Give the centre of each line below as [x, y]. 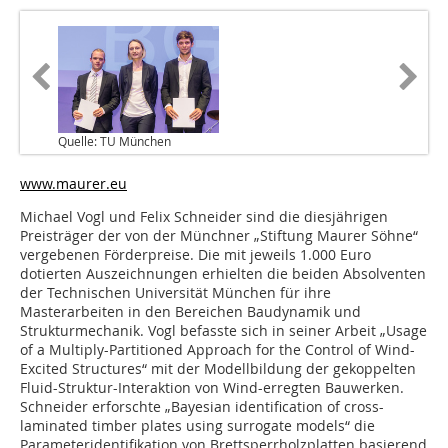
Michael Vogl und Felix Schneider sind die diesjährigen [204, 217]
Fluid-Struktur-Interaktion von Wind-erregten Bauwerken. [212, 388]
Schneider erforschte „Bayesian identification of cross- [202, 407]
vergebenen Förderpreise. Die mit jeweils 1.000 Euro [195, 255]
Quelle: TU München [114, 141]
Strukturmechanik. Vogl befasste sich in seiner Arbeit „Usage [223, 331]
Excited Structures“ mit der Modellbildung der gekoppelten [218, 369]
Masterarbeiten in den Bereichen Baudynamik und [190, 312]
